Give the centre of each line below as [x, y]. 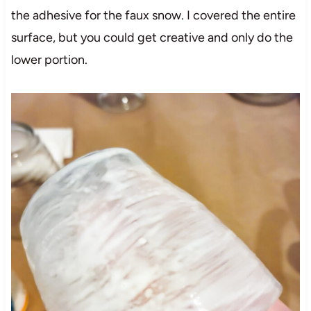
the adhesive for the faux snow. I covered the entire [153, 16]
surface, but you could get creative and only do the [152, 38]
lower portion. [49, 60]
